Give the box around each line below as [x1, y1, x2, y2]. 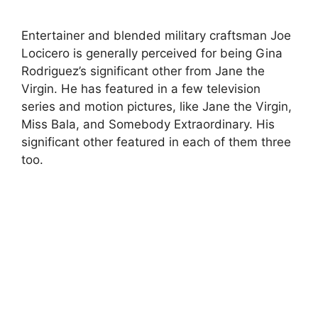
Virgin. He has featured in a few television [21, 81, 261, 96]
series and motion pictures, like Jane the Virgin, [21, 99, 292, 114]
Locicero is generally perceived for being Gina [21, 45, 283, 60]
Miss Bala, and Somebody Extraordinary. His [21, 116, 275, 131]
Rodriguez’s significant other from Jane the [21, 63, 265, 78]
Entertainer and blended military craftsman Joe [21, 28, 291, 43]
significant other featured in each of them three [21, 134, 291, 149]
